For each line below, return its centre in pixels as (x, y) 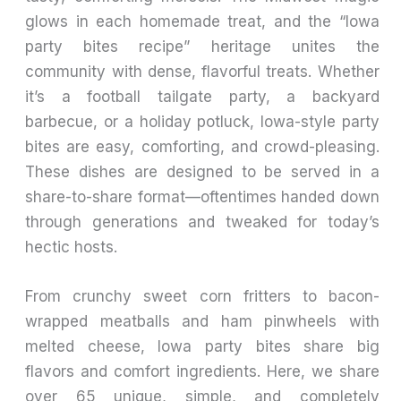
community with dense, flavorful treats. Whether (202, 71)
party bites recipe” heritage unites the (202, 46)
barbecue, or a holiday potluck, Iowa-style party (202, 121)
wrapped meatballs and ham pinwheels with (202, 322)
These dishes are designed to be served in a (202, 171)
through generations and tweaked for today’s (202, 222)
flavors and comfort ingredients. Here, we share (202, 372)
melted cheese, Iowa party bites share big (202, 347)
